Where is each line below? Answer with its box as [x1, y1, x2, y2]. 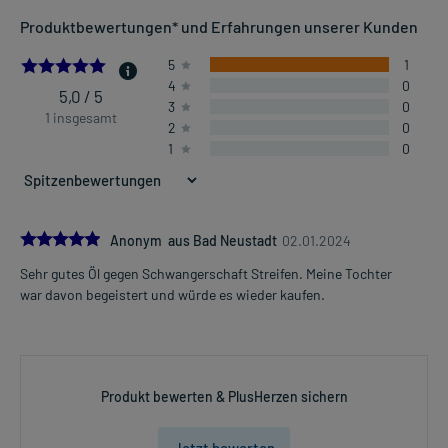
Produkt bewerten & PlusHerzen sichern [100, 388, 348, 406]
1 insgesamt [45, 109, 118, 127]
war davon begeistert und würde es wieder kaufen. [20, 286, 325, 304]
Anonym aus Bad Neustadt [110, 232, 277, 250]
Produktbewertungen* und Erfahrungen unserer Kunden [20, 17, 418, 37]
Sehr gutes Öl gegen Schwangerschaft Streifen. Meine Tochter [20, 265, 392, 283]
